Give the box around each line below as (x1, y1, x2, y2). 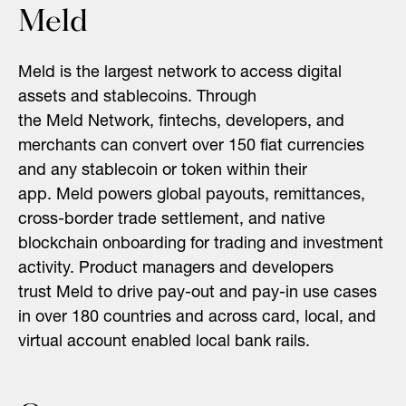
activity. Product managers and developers (18, 260, 333, 277)
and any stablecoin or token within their (18, 162, 307, 179)
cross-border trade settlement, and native (18, 211, 325, 228)
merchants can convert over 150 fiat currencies (18, 138, 364, 155)
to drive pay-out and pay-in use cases (93, 285, 377, 302)
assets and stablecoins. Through (18, 89, 256, 106)
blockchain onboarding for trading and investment (18, 236, 383, 253)
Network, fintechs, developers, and (83, 113, 344, 130)
